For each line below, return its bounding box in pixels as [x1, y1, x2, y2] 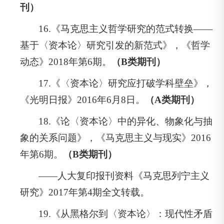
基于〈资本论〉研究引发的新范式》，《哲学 [20, 39, 210, 50]
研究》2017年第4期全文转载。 [20, 186, 149, 197]
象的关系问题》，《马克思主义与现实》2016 [20, 132, 211, 143]
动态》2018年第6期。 [20, 56, 111, 67]
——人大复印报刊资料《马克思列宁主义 [38, 170, 210, 181]
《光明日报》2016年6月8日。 [20, 94, 145, 105]
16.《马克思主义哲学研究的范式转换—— [38, 23, 213, 34]
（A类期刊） [145, 94, 199, 105]
